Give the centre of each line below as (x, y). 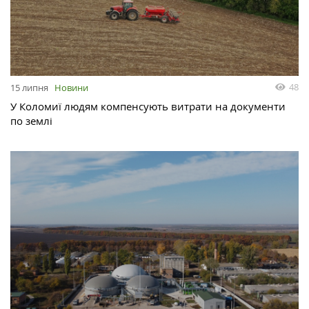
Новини (71, 88)
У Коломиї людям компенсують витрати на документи (148, 107)
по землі (31, 121)
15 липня (29, 88)
